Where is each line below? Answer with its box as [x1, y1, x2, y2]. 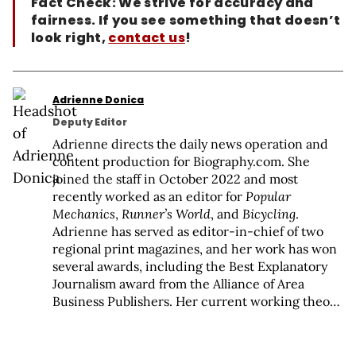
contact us [108, 29, 185, 47]
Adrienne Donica [52, 93, 144, 106]
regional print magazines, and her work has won [52, 241, 337, 257]
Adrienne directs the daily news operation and [52, 136, 328, 152]
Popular [246, 188, 291, 204]
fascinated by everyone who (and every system [52, 328, 326, 344]
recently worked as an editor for [52, 188, 246, 204]
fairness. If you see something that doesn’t [31, 11, 341, 29]
